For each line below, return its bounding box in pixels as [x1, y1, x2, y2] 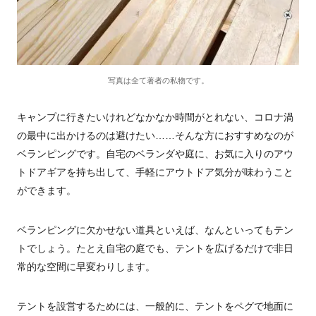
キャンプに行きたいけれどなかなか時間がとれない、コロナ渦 [17, 111, 293, 123]
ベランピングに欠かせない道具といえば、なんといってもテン [17, 224, 293, 236]
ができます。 [17, 185, 76, 196]
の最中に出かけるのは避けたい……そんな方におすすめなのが [17, 130, 293, 141]
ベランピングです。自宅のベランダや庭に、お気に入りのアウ [17, 148, 293, 159]
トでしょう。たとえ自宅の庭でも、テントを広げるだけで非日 [17, 243, 293, 254]
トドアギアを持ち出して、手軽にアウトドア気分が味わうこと [17, 166, 293, 178]
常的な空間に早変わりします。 [17, 261, 155, 272]
